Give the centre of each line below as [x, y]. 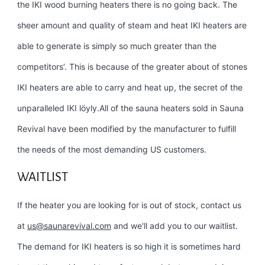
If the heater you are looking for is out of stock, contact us [129, 205]
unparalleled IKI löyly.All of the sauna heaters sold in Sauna [130, 108]
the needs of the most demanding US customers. [112, 150]
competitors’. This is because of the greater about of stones [132, 67]
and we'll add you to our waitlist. [174, 226]
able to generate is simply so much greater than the [117, 46]
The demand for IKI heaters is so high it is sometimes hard [129, 247]
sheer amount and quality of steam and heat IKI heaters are [132, 25]
